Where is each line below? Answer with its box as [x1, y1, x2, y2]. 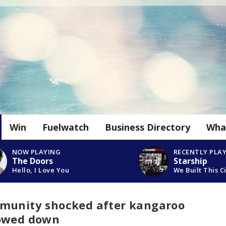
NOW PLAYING [12, 147, 61, 156]
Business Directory [105, 121, 190, 134]
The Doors [12, 155, 53, 166]
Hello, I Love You [12, 165, 70, 175]
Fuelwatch [42, 121, 89, 134]
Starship [173, 155, 207, 166]
